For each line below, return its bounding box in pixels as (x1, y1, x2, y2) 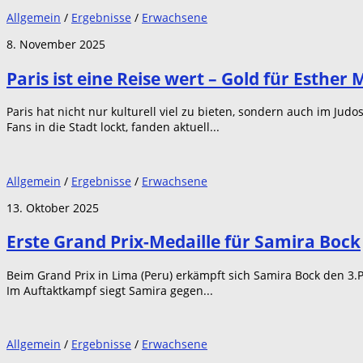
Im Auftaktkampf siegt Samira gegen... (6, 282, 213, 298)
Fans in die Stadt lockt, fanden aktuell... (6, 119, 220, 135)
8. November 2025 (6, 36, 105, 53)
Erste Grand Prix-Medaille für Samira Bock (6, 229, 361, 254)
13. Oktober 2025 (6, 199, 99, 216)
